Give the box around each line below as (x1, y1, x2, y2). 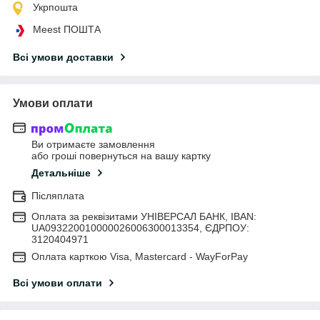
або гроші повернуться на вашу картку (31, 150, 211, 162)
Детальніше (31, 167, 91, 179)
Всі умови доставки (13, 51, 114, 63)
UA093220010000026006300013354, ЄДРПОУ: (31, 222, 249, 234)
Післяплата (31, 190, 84, 202)
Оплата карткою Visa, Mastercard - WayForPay (31, 251, 248, 263)
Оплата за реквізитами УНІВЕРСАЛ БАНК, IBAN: (31, 211, 256, 223)
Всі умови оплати (13, 277, 102, 289)
